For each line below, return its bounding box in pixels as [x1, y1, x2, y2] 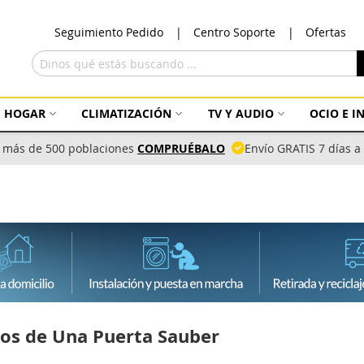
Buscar [30, 76, 67, 91]
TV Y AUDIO [207, 106, 274, 121]
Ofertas [305, 24, 346, 40]
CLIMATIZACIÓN [81, 106, 172, 121]
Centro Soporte [193, 24, 275, 40]
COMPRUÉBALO [137, 141, 225, 156]
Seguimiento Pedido [54, 24, 163, 40]
